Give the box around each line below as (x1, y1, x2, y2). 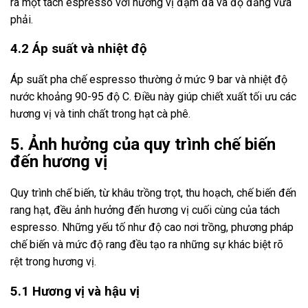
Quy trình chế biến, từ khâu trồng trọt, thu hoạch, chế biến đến (10, 186, 296, 199)
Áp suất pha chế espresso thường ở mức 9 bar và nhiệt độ (10, 73, 287, 86)
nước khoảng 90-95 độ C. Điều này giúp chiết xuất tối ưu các (10, 90, 296, 103)
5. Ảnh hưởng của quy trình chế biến (10, 134, 276, 154)
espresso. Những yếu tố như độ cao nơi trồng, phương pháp (10, 220, 294, 234)
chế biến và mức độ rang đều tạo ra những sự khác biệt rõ (10, 237, 283, 251)
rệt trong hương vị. (10, 254, 96, 268)
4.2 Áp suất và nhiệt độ (10, 41, 147, 57)
